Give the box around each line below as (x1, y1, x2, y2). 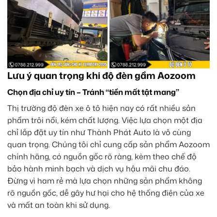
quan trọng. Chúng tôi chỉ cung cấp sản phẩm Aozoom (7, 139, 210, 150)
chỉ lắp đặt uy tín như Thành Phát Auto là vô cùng (7, 126, 191, 138)
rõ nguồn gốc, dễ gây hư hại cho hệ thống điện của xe (7, 187, 204, 198)
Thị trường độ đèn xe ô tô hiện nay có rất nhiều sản (7, 102, 196, 113)
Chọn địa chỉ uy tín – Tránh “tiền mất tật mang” (7, 86, 179, 97)
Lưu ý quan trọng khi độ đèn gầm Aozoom (7, 69, 196, 82)
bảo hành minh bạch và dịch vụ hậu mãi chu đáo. (7, 163, 190, 174)
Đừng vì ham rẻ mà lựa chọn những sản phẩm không (7, 175, 202, 186)
